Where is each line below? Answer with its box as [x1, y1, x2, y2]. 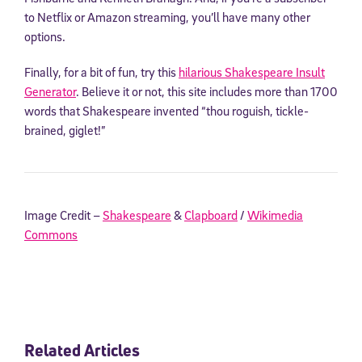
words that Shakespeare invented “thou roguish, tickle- [24, 102, 309, 119]
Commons [24, 225, 78, 242]
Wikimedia [247, 206, 303, 223]
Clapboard [184, 206, 238, 223]
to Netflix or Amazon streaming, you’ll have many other [24, 8, 310, 25]
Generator [24, 82, 76, 99]
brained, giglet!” [24, 121, 106, 138]
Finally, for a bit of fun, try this [24, 63, 179, 80]
